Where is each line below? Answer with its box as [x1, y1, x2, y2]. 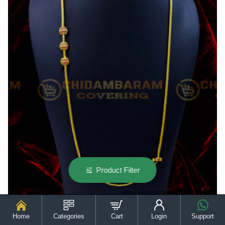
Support [191, 212, 214, 220]
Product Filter [96, 166, 140, 174]
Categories [53, 212, 85, 220]
